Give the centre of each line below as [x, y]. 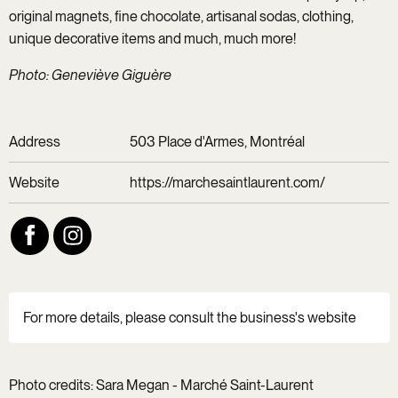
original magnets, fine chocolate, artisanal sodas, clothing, [181, 17]
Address [34, 142]
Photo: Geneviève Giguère [90, 76]
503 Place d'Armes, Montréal [218, 142]
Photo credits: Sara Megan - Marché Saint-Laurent [161, 386]
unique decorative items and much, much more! [152, 39]
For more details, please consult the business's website [189, 318]
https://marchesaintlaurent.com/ [228, 183]
